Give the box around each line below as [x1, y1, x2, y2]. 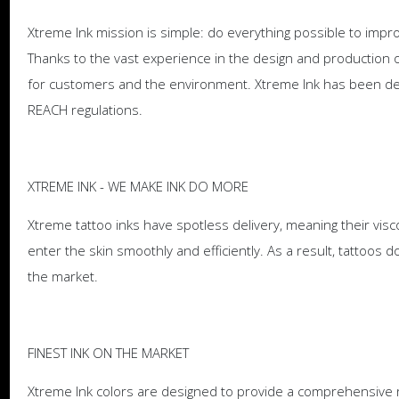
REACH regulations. [27, 100, 142, 118]
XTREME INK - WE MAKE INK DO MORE [27, 176, 248, 195]
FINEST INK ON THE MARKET [27, 343, 189, 362]
